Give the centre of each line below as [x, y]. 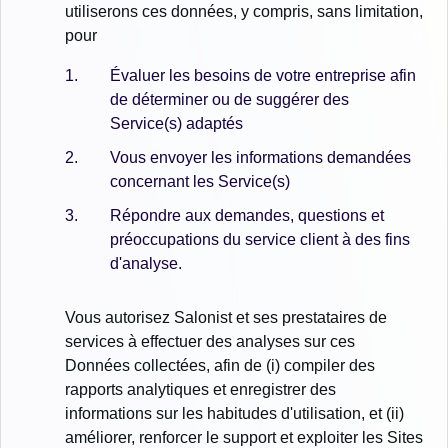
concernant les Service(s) [200, 182]
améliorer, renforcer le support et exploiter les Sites [244, 437]
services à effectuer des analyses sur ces [210, 341]
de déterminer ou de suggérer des [229, 100]
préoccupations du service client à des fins [260, 239]
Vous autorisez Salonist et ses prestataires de [226, 317]
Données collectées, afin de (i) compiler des [220, 365]
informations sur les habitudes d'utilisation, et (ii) [234, 413]
